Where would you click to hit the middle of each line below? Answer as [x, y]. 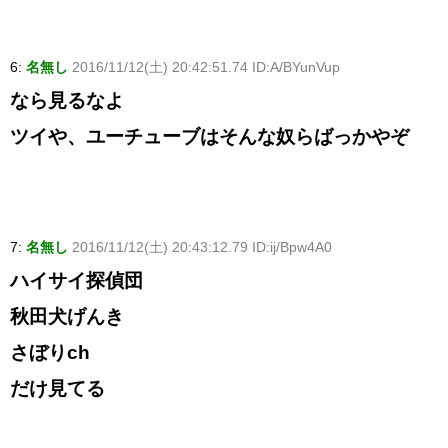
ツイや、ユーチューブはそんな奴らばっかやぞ [209, 137]
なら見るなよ [67, 101]
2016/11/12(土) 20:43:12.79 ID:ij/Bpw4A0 [202, 247]
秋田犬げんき [67, 317]
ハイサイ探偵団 [76, 281]
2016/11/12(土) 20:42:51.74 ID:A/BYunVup [206, 67]
